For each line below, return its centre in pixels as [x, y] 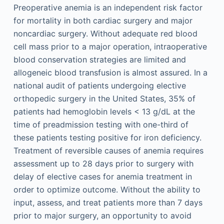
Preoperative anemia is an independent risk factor [108, 7]
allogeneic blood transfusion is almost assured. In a [110, 72]
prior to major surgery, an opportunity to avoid [102, 215]
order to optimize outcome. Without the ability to [107, 189]
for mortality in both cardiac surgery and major [103, 20]
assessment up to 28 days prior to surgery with [103, 163]
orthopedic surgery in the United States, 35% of [104, 98]
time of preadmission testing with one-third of [101, 124]
